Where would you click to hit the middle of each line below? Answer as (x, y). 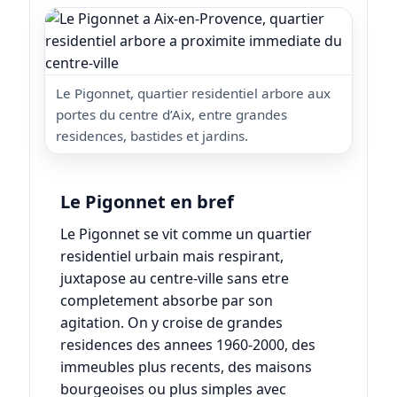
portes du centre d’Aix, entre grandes (171, 115)
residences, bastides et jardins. (152, 136)
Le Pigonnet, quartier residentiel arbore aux (193, 93)
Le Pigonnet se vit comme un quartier (186, 234)
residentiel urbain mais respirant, (171, 257)
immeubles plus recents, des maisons (186, 367)
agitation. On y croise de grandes (171, 323)
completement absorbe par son (166, 301)
